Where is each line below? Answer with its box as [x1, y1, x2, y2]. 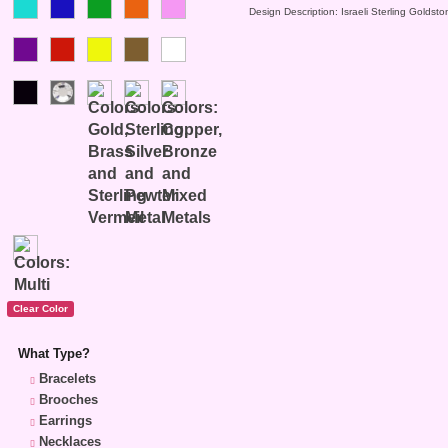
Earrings [39, 413, 92, 429]
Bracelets [39, 371, 96, 387]
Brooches [39, 392, 98, 408]
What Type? [18, 346, 90, 362]
